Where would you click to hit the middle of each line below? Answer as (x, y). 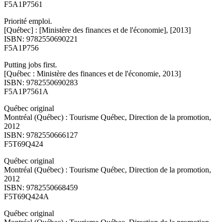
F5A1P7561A (26, 92)
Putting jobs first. (30, 65)
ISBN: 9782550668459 (41, 188)
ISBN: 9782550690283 (41, 83)
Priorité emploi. (28, 21)
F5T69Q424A (27, 197)
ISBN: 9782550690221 (41, 39)
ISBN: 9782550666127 (41, 135)
